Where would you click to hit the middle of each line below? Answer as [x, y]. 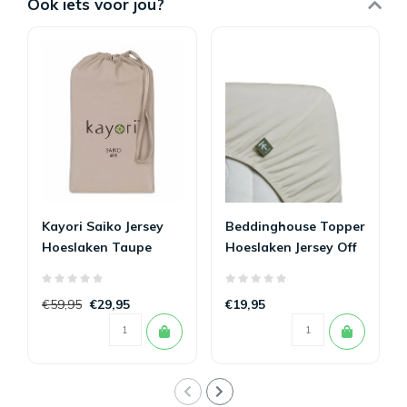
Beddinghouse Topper [295, 227]
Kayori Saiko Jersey [103, 227]
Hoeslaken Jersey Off [291, 248]
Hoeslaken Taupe [97, 248]
